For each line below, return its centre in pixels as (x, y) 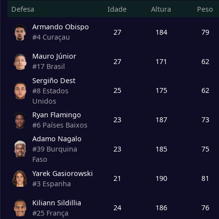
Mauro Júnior (55, 56)
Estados (56, 90)
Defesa (22, 9)
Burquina (62, 149)
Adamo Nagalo (57, 139)
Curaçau (56, 37)
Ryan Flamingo (57, 114)
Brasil (56, 66)
